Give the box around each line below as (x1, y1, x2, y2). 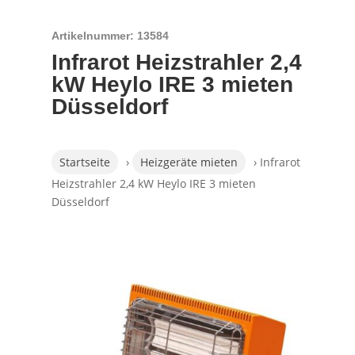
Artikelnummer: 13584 (51, 29, 169, 42)
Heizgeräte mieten (139, 155, 238, 170)
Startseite (59, 155, 110, 170)
